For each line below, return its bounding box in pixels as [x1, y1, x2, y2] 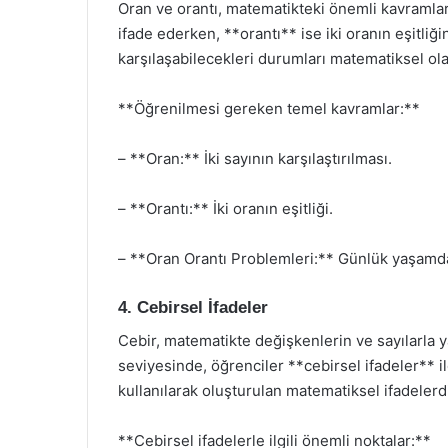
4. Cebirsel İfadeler [118, 298, 268, 317]
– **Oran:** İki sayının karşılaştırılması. [118, 149, 392, 168]
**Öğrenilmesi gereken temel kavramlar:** [118, 99, 420, 118]
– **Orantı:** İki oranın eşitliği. [118, 199, 333, 218]
